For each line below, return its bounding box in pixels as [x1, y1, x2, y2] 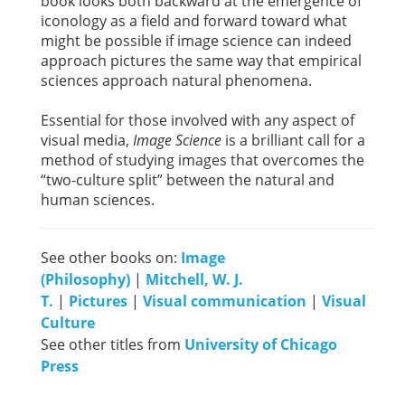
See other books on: [41, 247, 181, 268]
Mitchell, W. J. [146, 268, 243, 289]
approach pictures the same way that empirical [41, 50, 362, 71]
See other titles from [41, 334, 184, 354]
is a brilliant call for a [221, 129, 365, 150]
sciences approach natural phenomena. [41, 70, 312, 90]
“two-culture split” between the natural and [41, 169, 334, 190]
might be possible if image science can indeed [41, 30, 352, 51]
